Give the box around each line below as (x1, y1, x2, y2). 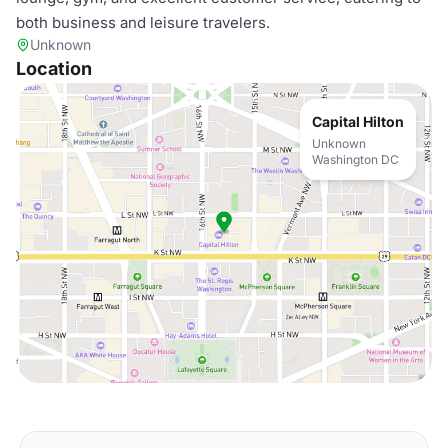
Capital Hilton (312, 113, 404, 130)
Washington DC (312, 152, 399, 167)
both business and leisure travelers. (16, 13, 270, 32)
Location (16, 58, 92, 79)
